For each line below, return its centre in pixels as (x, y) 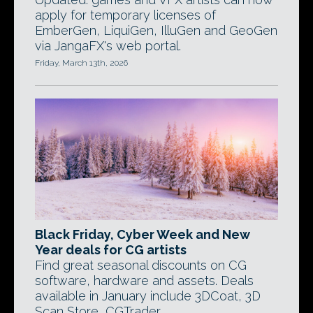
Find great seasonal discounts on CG (141, 265)
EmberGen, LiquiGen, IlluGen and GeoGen (156, 30)
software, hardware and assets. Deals (144, 281)
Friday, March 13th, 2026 (81, 63)
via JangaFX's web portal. (108, 46)
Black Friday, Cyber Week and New (143, 234)
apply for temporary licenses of (125, 15)
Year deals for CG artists (111, 250)
